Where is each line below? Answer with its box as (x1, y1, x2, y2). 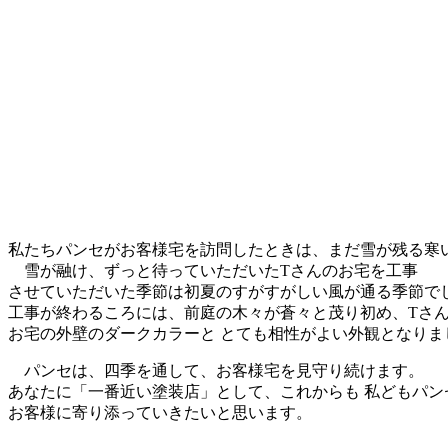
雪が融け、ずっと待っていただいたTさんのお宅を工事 (8, 261, 418, 279)
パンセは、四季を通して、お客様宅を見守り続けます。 (8, 361, 424, 379)
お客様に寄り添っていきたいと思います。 (8, 403, 312, 421)
